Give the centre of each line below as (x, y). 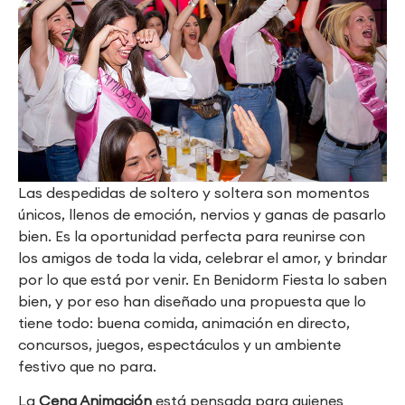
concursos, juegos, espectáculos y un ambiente (179, 344)
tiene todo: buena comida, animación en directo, (184, 322)
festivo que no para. (87, 366)
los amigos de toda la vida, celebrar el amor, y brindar (202, 257)
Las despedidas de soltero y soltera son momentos (194, 192)
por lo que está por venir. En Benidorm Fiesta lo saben (202, 279)
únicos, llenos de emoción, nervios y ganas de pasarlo (202, 214)
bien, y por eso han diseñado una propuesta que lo (192, 301)
